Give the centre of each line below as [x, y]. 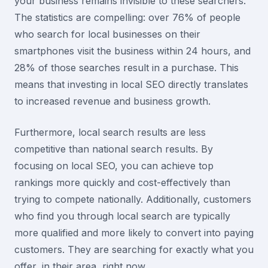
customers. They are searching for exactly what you [134, 249]
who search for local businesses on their [107, 34]
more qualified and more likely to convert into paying [134, 232]
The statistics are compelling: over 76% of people [127, 17]
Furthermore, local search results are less [110, 132]
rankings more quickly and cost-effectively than [122, 182]
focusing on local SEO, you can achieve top [114, 165]
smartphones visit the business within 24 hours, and [133, 51]
